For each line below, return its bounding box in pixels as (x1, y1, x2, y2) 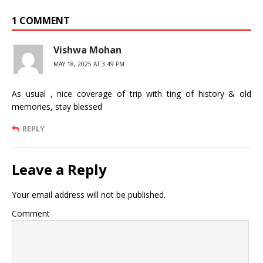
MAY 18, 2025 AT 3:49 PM (53, 59, 124, 68)
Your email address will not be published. (12, 188, 166, 200)
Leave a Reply (12, 159, 107, 179)
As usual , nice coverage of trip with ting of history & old (12, 87, 251, 99)
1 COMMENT (12, 14, 70, 27)
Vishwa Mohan (53, 43, 122, 56)
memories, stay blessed (12, 100, 102, 112)
